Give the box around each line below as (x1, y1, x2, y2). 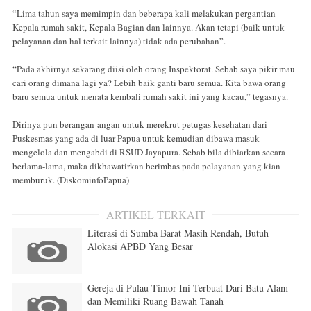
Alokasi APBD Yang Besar (87, 239, 193, 253)
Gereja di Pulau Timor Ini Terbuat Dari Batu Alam (87, 281, 288, 295)
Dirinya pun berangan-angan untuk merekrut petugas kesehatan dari (12, 118, 267, 131)
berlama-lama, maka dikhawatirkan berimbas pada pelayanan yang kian (12, 160, 280, 173)
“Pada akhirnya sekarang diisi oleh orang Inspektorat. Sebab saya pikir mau (12, 62, 295, 76)
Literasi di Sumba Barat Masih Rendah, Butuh (87, 226, 269, 240)
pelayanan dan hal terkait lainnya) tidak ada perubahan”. (12, 35, 226, 48)
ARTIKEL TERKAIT (106, 207, 205, 222)
